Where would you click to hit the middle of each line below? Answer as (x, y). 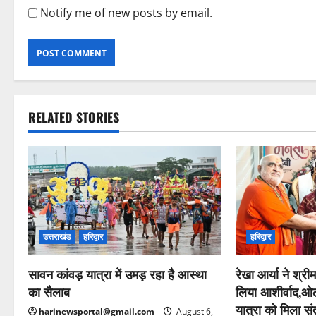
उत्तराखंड (57, 237)
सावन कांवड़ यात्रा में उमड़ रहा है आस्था (117, 274)
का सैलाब (49, 292)
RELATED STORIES (74, 117)
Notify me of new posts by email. (126, 13)
